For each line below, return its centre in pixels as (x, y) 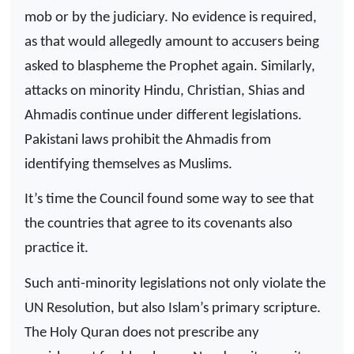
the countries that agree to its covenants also (158, 224)
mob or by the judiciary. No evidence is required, (171, 17)
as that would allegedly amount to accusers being (172, 42)
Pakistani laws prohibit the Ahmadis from (148, 140)
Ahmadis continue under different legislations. (163, 115)
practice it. (56, 249)
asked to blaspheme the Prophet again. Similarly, (170, 66)
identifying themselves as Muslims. (128, 164)
